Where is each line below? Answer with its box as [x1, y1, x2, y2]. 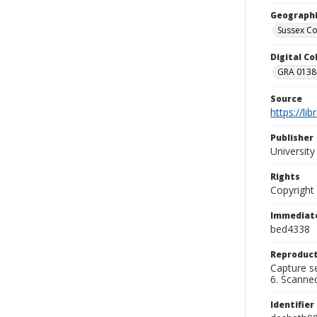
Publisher [270, 132, 313, 144]
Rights [270, 171, 300, 183]
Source [270, 93, 302, 105]
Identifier [270, 299, 314, 311]
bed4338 [270, 222, 310, 236]
